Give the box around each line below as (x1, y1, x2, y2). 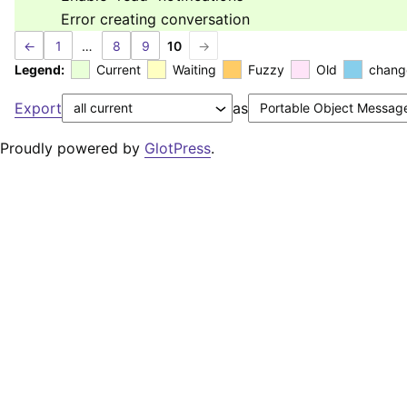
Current (96, 62, 141, 78)
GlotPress (144, 139, 211, 158)
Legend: (15, 62, 65, 78)
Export (15, 99, 62, 118)
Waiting (173, 62, 216, 78)
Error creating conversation (61, 10, 250, 29)
